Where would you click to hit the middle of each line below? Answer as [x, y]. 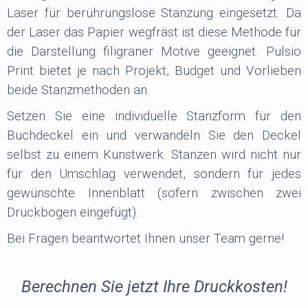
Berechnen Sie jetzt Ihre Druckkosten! [154, 286]
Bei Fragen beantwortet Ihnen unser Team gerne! [145, 238]
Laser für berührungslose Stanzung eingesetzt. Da [154, 13]
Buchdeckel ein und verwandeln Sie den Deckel [154, 135]
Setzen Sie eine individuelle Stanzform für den [154, 116]
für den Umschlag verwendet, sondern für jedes [154, 174]
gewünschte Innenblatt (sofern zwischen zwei [154, 193]
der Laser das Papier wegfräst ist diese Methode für [154, 32]
